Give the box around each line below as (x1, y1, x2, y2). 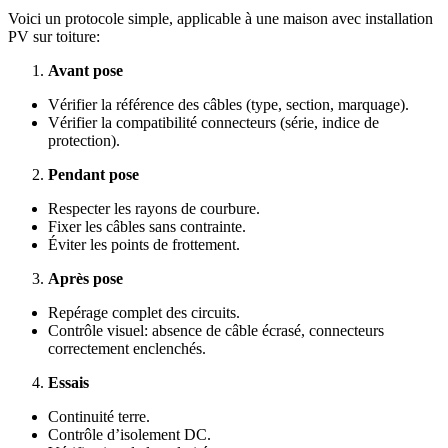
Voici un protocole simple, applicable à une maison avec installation (8, 10, 433, 28)
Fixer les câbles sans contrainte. (48, 218, 246, 236)
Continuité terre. (48, 408, 150, 426)
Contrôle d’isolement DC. (48, 426, 211, 444)
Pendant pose (48, 166, 139, 184)
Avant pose (48, 62, 123, 80)
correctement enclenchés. (48, 340, 206, 358)
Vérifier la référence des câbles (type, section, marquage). (48, 96, 409, 114)
